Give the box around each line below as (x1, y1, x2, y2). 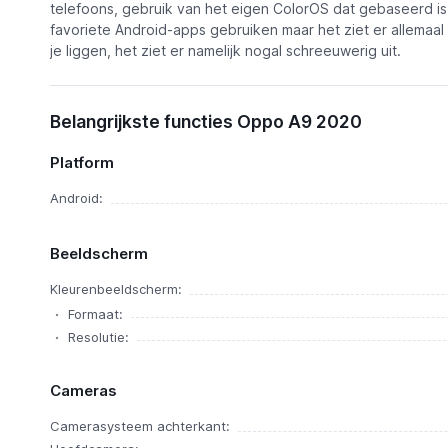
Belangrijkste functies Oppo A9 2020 (49, 111, 362, 132)
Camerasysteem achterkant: (49, 418, 230, 434)
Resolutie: (67, 329, 129, 345)
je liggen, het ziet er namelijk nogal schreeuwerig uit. (49, 42, 401, 59)
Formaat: (67, 306, 123, 322)
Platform (49, 153, 114, 172)
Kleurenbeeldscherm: (49, 281, 182, 297)
